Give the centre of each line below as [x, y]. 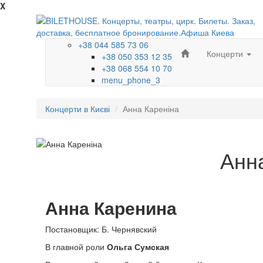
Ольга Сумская [138, 247]
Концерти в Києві [77, 109]
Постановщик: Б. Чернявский [101, 229]
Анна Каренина [111, 208]
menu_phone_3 [131, 80]
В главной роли [76, 247]
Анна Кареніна [151, 109]
